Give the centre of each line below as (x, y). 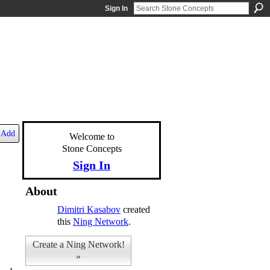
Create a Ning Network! (78, 244)
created (135, 209)
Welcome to (92, 137)
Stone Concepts (92, 149)
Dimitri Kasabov (89, 209)
